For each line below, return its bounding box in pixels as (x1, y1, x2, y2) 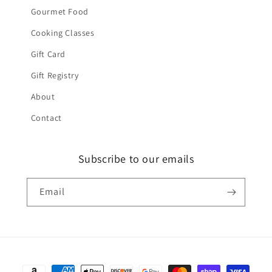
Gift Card (30, 49, 66, 59)
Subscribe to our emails (78, 152, 194, 166)
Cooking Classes (30, 27, 95, 38)
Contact (30, 112, 62, 123)
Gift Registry (30, 70, 79, 81)
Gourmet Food (30, 6, 89, 17)
